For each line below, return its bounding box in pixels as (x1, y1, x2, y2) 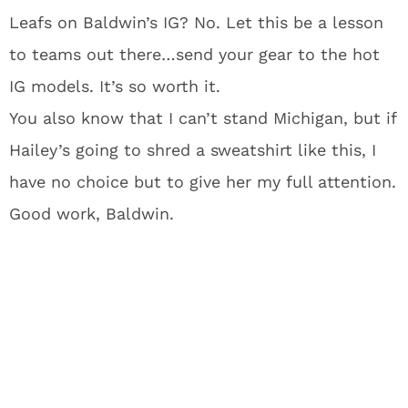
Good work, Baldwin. (9, 204, 174, 223)
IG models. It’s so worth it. (9, 76, 220, 96)
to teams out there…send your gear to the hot (9, 45, 380, 64)
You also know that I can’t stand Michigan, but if (9, 108, 396, 127)
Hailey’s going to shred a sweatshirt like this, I (9, 140, 376, 159)
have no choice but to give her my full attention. (9, 172, 396, 191)
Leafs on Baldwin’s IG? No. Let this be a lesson (9, 13, 383, 32)
